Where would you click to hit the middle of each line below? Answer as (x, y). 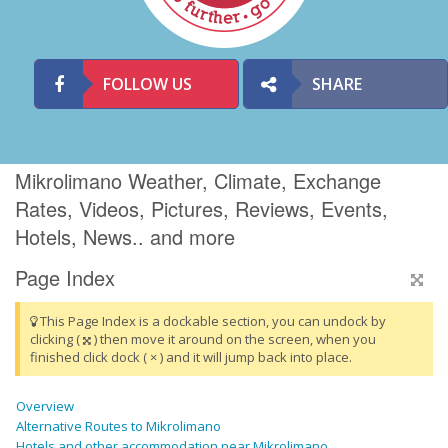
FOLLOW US (147, 84)
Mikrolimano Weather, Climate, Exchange (198, 181)
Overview (45, 406)
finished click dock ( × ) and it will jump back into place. (191, 357)
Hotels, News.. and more (125, 237)
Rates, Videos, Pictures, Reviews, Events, (201, 209)
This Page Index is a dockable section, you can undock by (211, 321)
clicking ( (56, 339)
